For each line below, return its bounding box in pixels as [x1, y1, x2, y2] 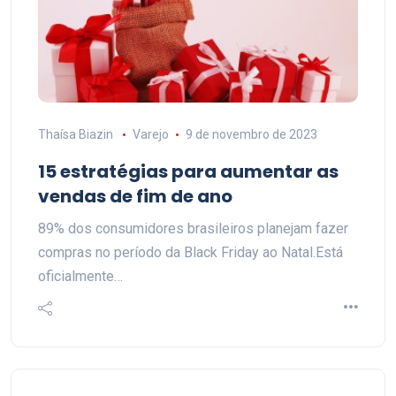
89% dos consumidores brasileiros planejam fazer [38, 220, 348, 237]
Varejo [132, 127, 169, 141]
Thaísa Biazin [38, 127, 113, 141]
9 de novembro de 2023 [185, 127, 317, 141]
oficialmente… [38, 268, 123, 285]
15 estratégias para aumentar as [38, 159, 339, 184]
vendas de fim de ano [38, 184, 232, 209]
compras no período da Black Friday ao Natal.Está [38, 244, 343, 261]
